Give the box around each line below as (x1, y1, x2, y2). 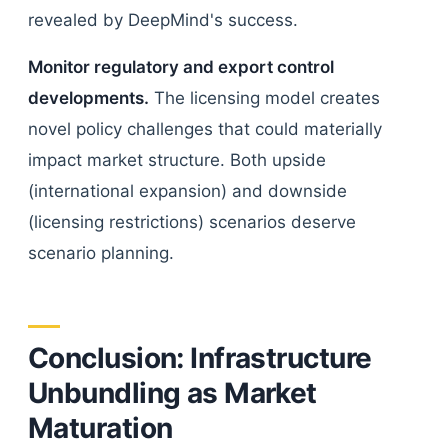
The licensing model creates (149, 88, 380, 108)
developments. (28, 88, 149, 108)
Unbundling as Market (28, 376, 317, 410)
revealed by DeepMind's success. (28, 10, 298, 30)
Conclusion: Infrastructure (28, 341, 372, 375)
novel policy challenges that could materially (28, 119, 382, 139)
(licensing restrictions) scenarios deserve (28, 212, 356, 232)
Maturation (28, 411, 173, 445)
